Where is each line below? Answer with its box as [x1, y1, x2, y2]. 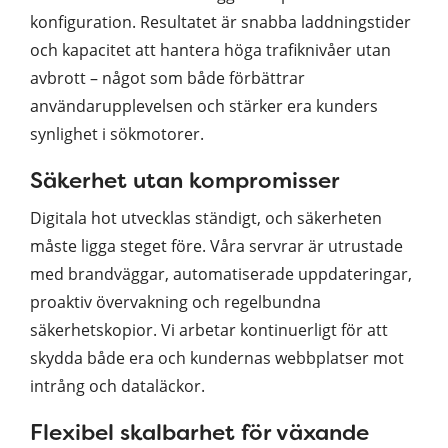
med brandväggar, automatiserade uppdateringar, [30, 263, 412, 285]
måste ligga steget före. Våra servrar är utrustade [30, 235, 403, 257]
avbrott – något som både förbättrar [30, 67, 305, 89]
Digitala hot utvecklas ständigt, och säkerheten [30, 207, 382, 229]
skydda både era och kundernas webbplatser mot [30, 347, 404, 369]
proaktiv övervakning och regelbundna [30, 291, 321, 313]
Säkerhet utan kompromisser [30, 166, 340, 195]
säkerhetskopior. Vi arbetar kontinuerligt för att [30, 319, 388, 341]
